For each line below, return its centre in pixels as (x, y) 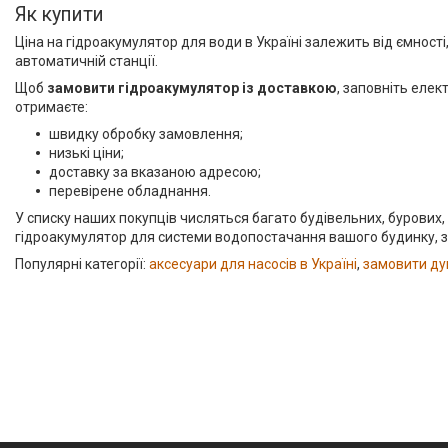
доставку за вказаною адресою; (155, 172)
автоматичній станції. (86, 61)
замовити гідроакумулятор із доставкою (192, 88)
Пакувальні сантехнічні (116, 70)
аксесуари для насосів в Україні (253, 264)
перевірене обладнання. (130, 191)
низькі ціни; (86, 153)
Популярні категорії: (82, 264)
